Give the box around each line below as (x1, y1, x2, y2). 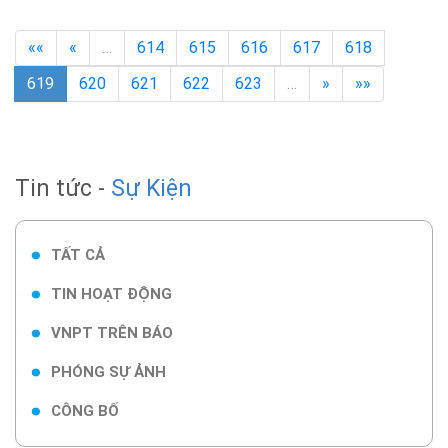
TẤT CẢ (51, 246, 105, 264)
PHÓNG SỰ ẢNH (51, 363, 166, 381)
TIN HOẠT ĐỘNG (51, 285, 172, 303)
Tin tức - (30, 175, 111, 202)
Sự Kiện (111, 175, 192, 202)
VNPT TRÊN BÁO (51, 324, 173, 342)
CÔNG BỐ (51, 402, 119, 420)
